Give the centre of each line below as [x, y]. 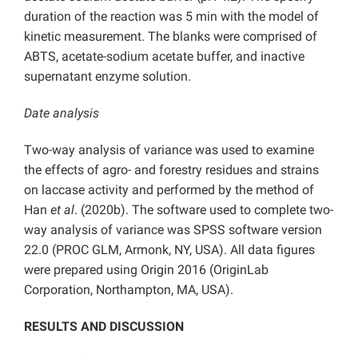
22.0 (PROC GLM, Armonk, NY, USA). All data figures [169, 250]
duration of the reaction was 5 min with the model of [171, 17]
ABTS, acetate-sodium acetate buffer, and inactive [164, 57]
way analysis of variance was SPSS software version [173, 230]
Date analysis [62, 113]
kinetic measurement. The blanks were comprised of [171, 37]
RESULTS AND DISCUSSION [104, 327]
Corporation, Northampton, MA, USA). [129, 290]
